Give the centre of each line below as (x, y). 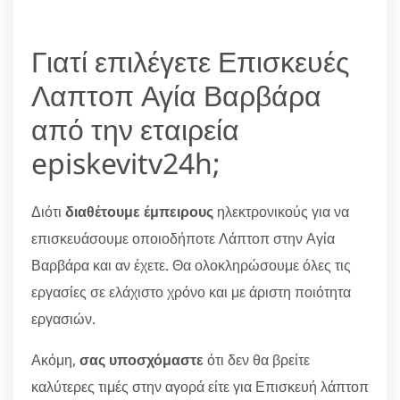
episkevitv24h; (126, 162)
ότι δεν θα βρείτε (257, 359)
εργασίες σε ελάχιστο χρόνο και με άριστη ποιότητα (191, 292)
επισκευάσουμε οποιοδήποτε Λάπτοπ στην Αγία (183, 238)
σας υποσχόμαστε (142, 359)
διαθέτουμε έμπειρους (139, 211)
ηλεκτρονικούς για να (281, 211)
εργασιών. (63, 318)
